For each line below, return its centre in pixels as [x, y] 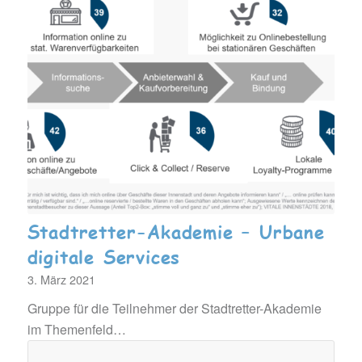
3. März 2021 [61, 279]
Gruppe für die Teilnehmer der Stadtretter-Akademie [174, 308]
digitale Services [104, 257]
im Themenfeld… [76, 329]
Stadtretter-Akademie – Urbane [176, 232]
